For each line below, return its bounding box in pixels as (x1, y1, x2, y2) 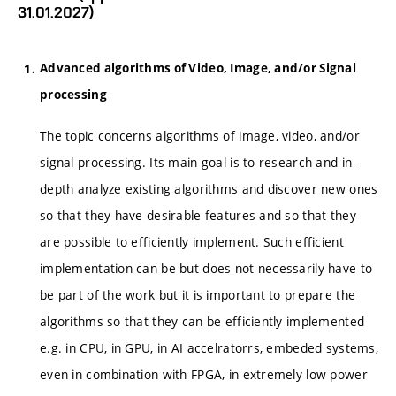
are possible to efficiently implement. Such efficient (40, 233, 344, 251)
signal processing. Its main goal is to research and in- (40, 154, 356, 171)
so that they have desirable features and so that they (40, 207, 356, 225)
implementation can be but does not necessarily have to (40, 260, 373, 278)
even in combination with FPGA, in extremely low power (40, 366, 368, 384)
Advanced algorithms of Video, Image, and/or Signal (40, 59, 356, 76)
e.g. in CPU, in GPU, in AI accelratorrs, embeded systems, (40, 339, 378, 357)
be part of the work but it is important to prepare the (40, 286, 356, 304)
